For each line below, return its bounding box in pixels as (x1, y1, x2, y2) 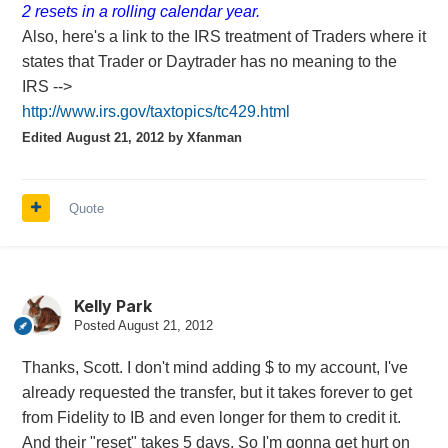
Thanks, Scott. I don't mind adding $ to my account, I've (21, 358, 408, 376)
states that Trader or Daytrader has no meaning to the (21, 52, 397, 70)
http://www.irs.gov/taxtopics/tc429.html (21, 102, 290, 120)
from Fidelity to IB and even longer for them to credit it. (21, 408, 401, 426)
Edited (21, 129, 66, 145)
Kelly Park (73, 295, 152, 316)
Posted (73, 317, 118, 333)
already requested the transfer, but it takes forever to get (21, 383, 412, 401)
